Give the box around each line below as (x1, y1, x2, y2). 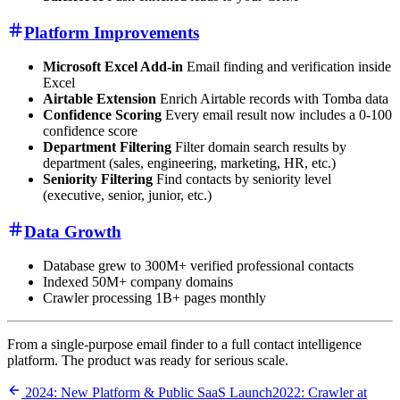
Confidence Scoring (43, 107, 162, 123)
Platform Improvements (23, 22, 199, 42)
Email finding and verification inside (183, 59, 391, 75)
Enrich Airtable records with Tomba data (156, 91, 388, 107)
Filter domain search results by (171, 139, 346, 155)
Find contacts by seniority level (153, 171, 331, 187)
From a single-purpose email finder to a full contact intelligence (7, 337, 362, 353)
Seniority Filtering (43, 171, 153, 187)
